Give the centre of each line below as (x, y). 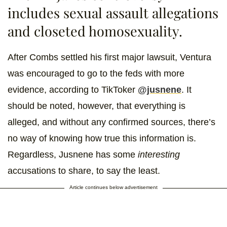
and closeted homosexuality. (95, 31)
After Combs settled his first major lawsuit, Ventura (109, 58)
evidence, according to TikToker (73, 90)
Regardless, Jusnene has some (73, 155)
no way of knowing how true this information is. (102, 139)
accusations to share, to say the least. (84, 171)
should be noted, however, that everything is (97, 106)
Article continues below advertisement (113, 187)
